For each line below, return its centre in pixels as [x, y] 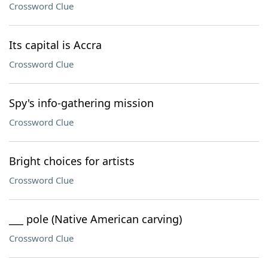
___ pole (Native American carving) [95, 219]
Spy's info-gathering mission [81, 103]
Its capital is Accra [55, 45]
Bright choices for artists [72, 161]
